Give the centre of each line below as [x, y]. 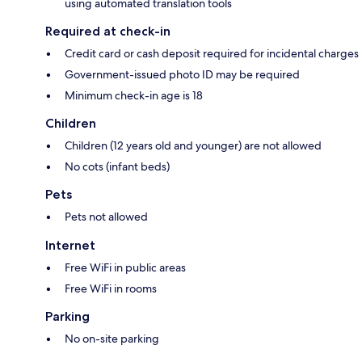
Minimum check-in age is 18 [134, 96]
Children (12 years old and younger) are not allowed [193, 146]
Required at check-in [108, 32]
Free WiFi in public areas [125, 268]
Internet [70, 246]
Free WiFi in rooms [111, 289]
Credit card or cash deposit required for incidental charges [212, 54]
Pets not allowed [106, 217]
